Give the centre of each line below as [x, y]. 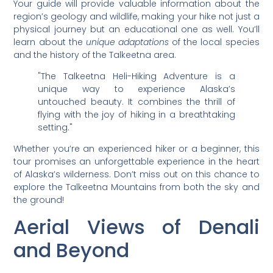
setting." [55, 128]
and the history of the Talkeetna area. [95, 55]
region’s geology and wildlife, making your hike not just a [136, 16]
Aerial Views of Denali [136, 227]
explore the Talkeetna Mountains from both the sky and [136, 187]
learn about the [50, 42]
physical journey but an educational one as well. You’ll [136, 29]
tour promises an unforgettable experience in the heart [136, 162]
